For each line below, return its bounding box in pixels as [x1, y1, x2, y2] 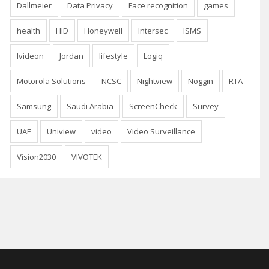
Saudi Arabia [67, 100, 113, 112]
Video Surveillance [127, 125, 195, 137]
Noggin [188, 75, 213, 86]
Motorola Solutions [17, 75, 86, 86]
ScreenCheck [129, 100, 177, 112]
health [17, 25, 40, 36]
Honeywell [84, 25, 122, 36]
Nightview [137, 75, 172, 86]
